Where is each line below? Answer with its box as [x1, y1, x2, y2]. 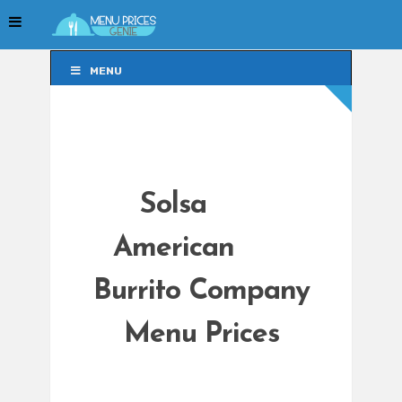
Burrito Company [92, 277, 310, 307]
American [112, 234, 234, 264]
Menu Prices [123, 320, 279, 350]
